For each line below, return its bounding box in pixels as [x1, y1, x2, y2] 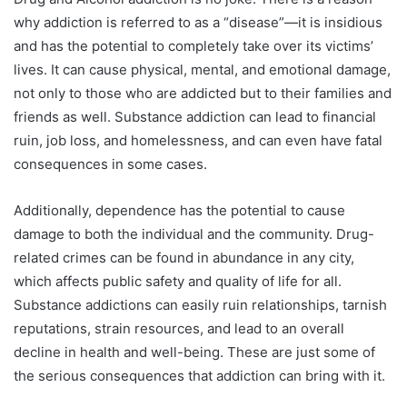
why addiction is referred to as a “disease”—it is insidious [14, 13, 382, 31]
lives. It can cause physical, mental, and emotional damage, [14, 60, 391, 78]
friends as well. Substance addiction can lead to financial [14, 107, 376, 125]
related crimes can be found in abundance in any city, [14, 248, 354, 266]
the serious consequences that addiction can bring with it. [14, 366, 385, 384]
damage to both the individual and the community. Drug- [14, 224, 374, 243]
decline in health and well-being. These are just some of [14, 342, 375, 361]
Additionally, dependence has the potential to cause [14, 201, 345, 219]
